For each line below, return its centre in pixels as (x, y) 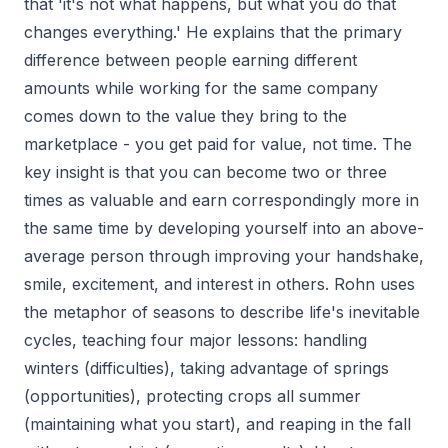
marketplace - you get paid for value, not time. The (218, 144)
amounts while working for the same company (201, 88)
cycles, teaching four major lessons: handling (195, 340)
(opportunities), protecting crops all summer (192, 396)
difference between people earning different (190, 60)
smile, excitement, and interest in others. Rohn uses (219, 284)
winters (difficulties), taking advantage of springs (206, 368)
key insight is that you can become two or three (205, 172)
